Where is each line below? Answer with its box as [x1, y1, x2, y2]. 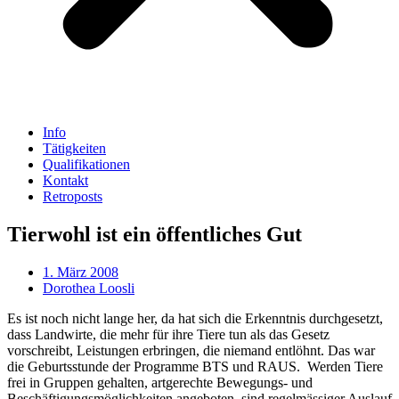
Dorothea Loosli [43, 280, 134, 296]
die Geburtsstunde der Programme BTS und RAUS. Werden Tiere [7, 358, 383, 374]
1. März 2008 [43, 264, 118, 280]
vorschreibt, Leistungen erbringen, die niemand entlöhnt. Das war [7, 342, 375, 358]
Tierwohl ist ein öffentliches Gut [7, 222, 302, 246]
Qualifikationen [43, 157, 130, 172]
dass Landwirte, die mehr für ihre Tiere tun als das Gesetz [7, 326, 330, 342]
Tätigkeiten [43, 141, 106, 156]
